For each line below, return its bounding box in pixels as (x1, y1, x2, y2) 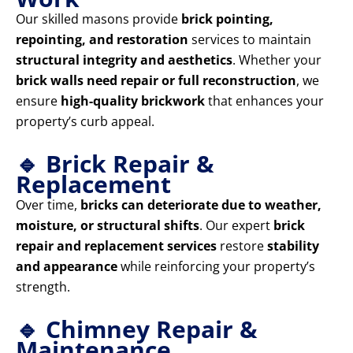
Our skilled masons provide (16, 10, 181, 28)
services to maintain (188, 31, 311, 49)
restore (217, 237, 267, 255)
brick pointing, (181, 10, 273, 28)
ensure (16, 92, 61, 110)
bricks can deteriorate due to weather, (80, 196, 321, 214)
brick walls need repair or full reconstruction (16, 72, 296, 90)
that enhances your (205, 92, 324, 110)
